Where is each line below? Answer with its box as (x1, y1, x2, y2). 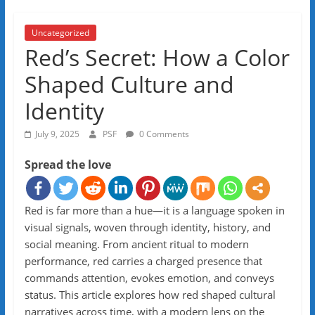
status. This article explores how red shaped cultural (24, 288, 276, 302)
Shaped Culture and (24, 69, 234, 99)
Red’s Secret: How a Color (24, 42, 290, 72)
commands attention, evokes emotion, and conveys (24, 271, 274, 285)
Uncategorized (31, 27, 89, 39)
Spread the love (24, 157, 111, 172)
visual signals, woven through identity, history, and (24, 220, 271, 234)
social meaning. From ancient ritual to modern (24, 237, 249, 251)
